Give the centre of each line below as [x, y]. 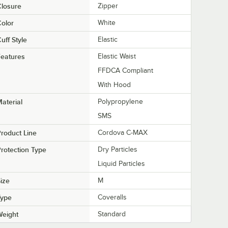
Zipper [108, 6]
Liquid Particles [121, 164]
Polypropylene [120, 102]
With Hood [114, 85]
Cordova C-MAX [123, 133]
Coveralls [112, 197]
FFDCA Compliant [125, 71]
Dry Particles [118, 150]
